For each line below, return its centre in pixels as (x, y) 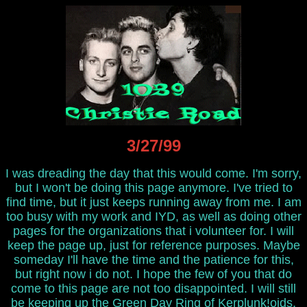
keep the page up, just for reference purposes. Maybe (153, 245)
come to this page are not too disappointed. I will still (153, 288)
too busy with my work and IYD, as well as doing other (153, 217)
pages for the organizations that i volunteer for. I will (153, 231)
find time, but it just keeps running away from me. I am (153, 202)
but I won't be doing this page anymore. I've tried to (153, 188)
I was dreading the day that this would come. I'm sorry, (153, 173)
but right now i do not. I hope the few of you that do (153, 274)
